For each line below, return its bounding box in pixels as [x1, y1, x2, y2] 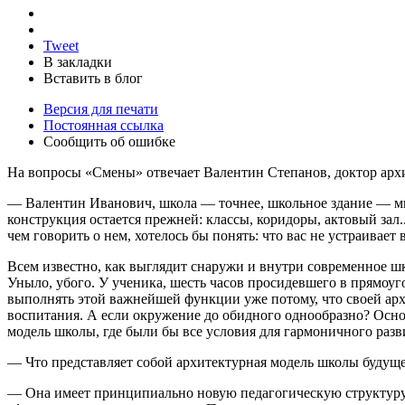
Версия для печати [43, 100, 158, 117]
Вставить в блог [43, 70, 143, 86]
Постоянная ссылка [43, 117, 164, 133]
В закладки [43, 53, 112, 70]
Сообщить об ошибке [43, 133, 175, 149]
